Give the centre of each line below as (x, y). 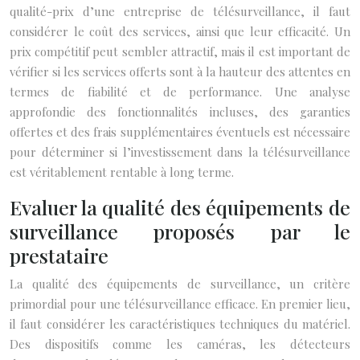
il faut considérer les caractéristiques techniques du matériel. (180, 324)
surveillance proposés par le (180, 231)
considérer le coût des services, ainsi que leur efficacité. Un (180, 31)
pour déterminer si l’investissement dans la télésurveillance (180, 152)
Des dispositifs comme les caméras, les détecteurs (180, 344)
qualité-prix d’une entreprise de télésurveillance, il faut (180, 11)
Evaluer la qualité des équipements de (180, 207)
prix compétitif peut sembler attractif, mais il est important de (180, 51)
